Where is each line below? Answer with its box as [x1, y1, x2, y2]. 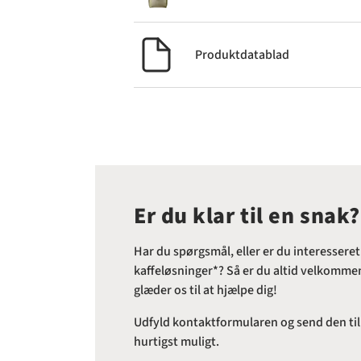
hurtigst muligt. [134, 333, 219, 351]
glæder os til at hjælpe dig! [134, 281, 277, 300]
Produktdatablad [195, 46, 289, 64]
